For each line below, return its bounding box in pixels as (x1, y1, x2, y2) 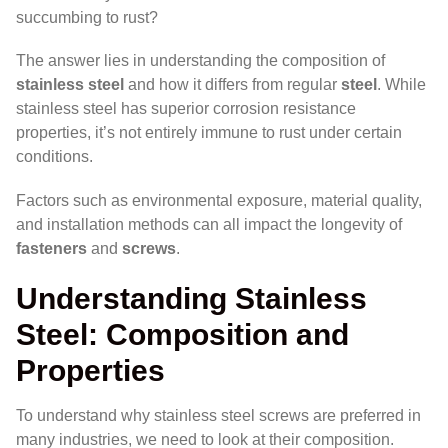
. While (377, 76, 426, 94)
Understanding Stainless (16, 280, 367, 315)
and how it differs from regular (124, 76, 341, 94)
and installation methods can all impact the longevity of (16, 215, 402, 233)
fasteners (16, 239, 87, 257)
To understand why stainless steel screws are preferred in (16, 406, 421, 424)
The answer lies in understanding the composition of (16, 52, 385, 70)
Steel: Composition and (16, 316, 349, 351)
